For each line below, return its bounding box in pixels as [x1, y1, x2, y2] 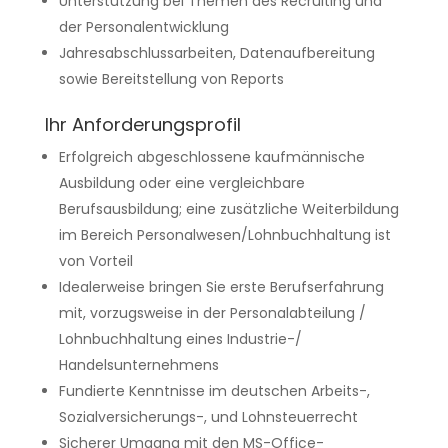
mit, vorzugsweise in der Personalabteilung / [58, 303, 366, 323]
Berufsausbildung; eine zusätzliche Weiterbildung [58, 199, 399, 219]
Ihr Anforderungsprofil [44, 112, 241, 137]
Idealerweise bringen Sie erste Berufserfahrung [58, 277, 384, 297]
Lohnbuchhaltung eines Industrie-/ [58, 329, 302, 349]
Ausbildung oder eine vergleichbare [58, 173, 305, 193]
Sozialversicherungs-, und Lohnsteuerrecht [58, 407, 358, 427]
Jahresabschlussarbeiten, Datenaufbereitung [58, 43, 375, 63]
